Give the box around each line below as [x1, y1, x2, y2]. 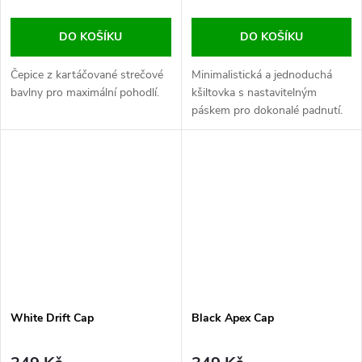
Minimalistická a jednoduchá [191, 66, 332, 82]
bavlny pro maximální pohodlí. [11, 84, 159, 100]
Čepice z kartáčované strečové [11, 66, 163, 82]
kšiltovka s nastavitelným [191, 84, 317, 100]
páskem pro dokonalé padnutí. [191, 102, 343, 118]
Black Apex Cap [191, 309, 274, 326]
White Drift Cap [11, 309, 94, 326]
